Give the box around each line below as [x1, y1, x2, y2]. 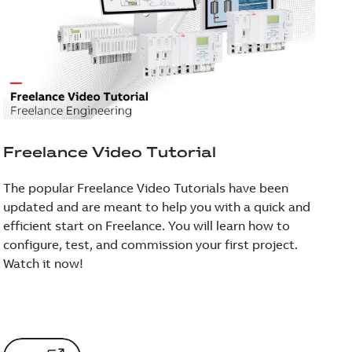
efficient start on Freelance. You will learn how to [3, 217, 291, 233]
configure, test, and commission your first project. [3, 236, 299, 252]
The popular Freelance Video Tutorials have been [3, 179, 289, 196]
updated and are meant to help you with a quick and [3, 198, 311, 214]
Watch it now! [3, 255, 84, 271]
